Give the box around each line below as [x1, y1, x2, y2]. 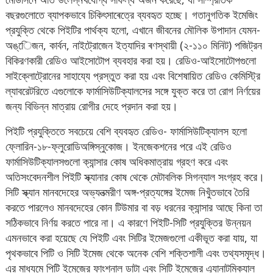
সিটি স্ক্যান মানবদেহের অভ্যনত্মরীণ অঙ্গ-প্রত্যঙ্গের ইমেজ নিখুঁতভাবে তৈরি [5, 185, 250, 200]
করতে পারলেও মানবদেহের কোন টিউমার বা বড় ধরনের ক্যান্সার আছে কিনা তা [5, 200, 263, 215]
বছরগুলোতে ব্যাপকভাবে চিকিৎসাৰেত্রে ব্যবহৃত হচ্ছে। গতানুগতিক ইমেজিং [5, 7, 258, 23]
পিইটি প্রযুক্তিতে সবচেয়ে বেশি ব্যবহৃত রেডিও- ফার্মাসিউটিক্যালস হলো [5, 124, 247, 139]
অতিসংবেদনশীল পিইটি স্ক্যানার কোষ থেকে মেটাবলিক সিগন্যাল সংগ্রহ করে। [5, 169, 265, 185]
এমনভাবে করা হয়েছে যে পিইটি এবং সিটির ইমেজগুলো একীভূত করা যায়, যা [5, 230, 258, 246]
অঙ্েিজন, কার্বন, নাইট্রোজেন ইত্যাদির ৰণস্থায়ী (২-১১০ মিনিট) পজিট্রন [5, 38, 263, 53]
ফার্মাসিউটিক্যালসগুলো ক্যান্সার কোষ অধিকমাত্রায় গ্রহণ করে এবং [5, 154, 229, 169]
